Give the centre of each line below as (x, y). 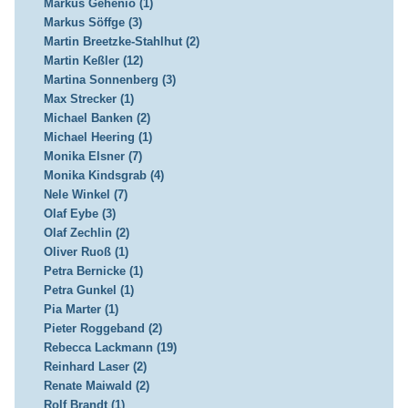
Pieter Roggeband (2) (102, 329)
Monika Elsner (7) (92, 157)
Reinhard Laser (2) (95, 367)
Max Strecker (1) (88, 99)
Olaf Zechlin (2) (86, 233)
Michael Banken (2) (97, 118)
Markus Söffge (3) (92, 23)
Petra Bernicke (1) (93, 271)
